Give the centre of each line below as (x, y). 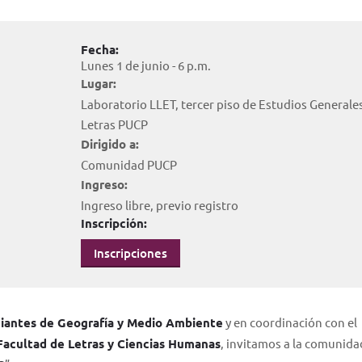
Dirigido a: (109, 144)
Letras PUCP (114, 124)
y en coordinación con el (290, 322)
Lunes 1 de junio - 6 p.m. (145, 65)
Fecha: (99, 49)
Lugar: (98, 83)
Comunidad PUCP (128, 164)
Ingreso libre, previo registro (159, 205)
